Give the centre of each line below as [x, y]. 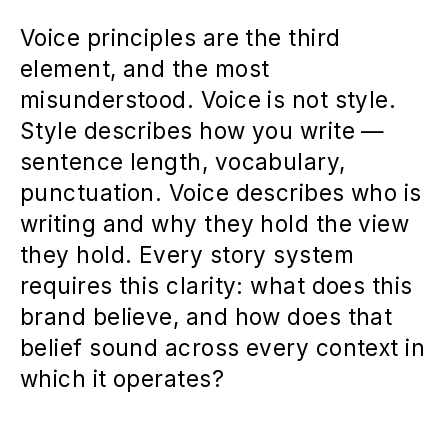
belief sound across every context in [223, 348]
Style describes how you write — [202, 131]
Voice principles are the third [180, 38]
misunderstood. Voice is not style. [208, 100]
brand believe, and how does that [206, 317]
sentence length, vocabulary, [183, 162]
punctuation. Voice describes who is [221, 193]
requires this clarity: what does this [216, 286]
